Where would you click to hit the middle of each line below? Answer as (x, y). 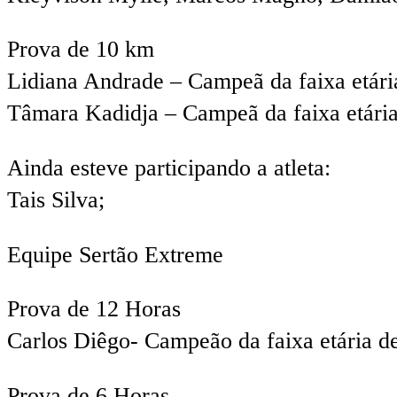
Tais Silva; (56, 200)
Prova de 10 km (81, 50)
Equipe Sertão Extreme (115, 254)
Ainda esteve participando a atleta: (169, 168)
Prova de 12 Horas (94, 309)
